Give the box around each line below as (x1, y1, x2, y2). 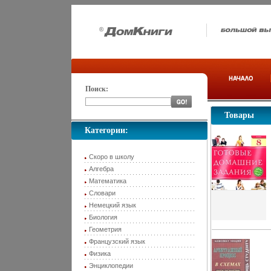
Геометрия (89, 226, 122, 233)
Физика (89, 250, 111, 257)
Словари (89, 189, 116, 197)
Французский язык (89, 238, 145, 245)
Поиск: (85, 85, 108, 93)
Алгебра (89, 165, 114, 172)
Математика (89, 177, 126, 184)
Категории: (85, 126, 128, 135)
